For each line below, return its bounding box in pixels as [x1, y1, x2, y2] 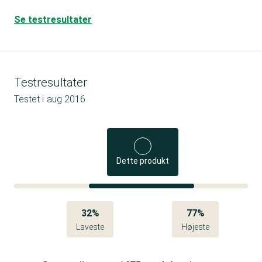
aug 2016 [47, 93, 85, 105]
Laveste [76, 222, 104, 232]
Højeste [181, 222, 209, 232]
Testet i [14, 93, 44, 105]
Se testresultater [14, 13, 92, 25]
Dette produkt [116, 156, 170, 166]
